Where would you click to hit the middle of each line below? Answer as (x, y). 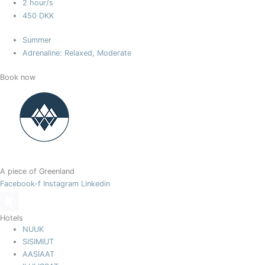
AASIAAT (39, 254)
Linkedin (96, 184)
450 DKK (38, 16)
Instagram (61, 184)
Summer (37, 40)
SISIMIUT (38, 242)
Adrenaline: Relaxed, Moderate (77, 53)
